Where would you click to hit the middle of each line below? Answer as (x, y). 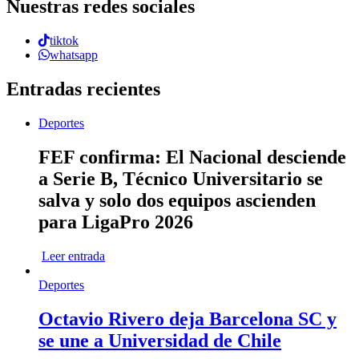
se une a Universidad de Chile (160, 340)
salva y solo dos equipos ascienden (177, 200)
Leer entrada (73, 256)
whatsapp (74, 55)
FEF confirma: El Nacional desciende (192, 157)
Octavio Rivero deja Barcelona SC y (188, 319)
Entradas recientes (83, 89)
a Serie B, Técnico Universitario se (181, 178)
